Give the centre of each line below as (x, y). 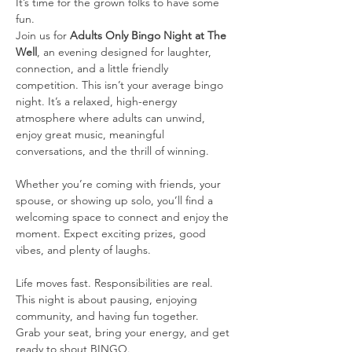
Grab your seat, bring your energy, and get (124, 332)
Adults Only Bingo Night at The (150, 35)
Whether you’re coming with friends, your (120, 183)
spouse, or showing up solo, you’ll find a (116, 200)
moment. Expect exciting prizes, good (112, 233)
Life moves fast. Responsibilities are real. (116, 282)
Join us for (43, 35)
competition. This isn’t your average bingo (121, 84)
